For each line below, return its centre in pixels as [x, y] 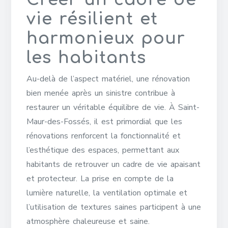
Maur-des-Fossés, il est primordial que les [105, 122]
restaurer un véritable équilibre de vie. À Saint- [113, 107]
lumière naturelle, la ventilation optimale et [107, 193]
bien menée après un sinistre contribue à [101, 93]
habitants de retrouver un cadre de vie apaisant [114, 164]
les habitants [87, 58]
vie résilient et [92, 19]
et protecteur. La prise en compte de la [100, 179]
